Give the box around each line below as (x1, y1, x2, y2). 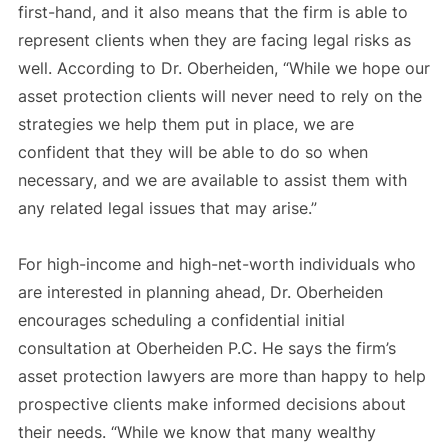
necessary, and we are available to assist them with (17, 170, 407, 191)
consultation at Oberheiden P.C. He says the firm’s (17, 338, 396, 359)
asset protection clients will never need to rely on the (17, 86, 422, 107)
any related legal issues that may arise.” (17, 198, 317, 219)
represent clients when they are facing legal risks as (17, 30, 411, 51)
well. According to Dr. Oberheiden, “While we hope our (17, 58, 430, 79)
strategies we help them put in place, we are (17, 114, 354, 135)
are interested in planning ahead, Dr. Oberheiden (17, 282, 383, 303)
